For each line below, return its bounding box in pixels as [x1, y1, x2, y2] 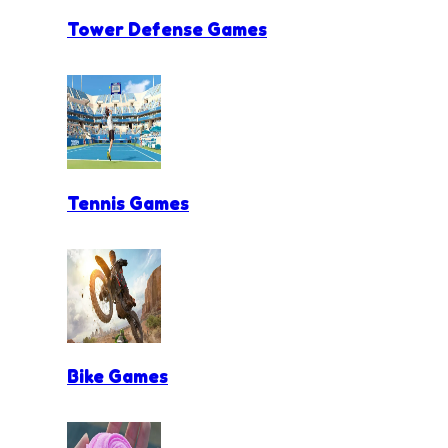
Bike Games [67, 365, 168, 388]
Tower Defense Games [67, 18, 267, 41]
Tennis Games [67, 191, 189, 214]
